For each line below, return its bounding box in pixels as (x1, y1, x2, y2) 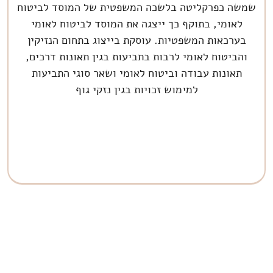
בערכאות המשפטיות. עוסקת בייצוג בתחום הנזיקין (27, 32, 246, 48)
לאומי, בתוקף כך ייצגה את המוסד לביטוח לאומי (30, 16, 243, 31)
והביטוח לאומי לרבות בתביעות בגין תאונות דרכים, (26, 49, 248, 64)
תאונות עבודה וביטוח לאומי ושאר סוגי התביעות (31, 65, 242, 80)
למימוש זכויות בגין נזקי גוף (75, 82, 198, 97)
